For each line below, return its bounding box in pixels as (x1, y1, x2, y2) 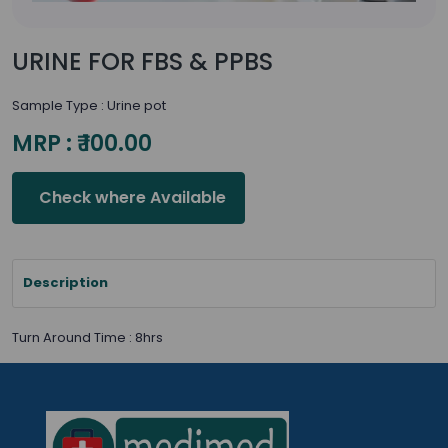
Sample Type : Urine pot (12, 96, 166, 115)
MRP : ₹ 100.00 (12, 128, 152, 159)
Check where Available (35, 186, 226, 209)
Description (22, 273, 108, 292)
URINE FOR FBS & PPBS (12, 45, 273, 78)
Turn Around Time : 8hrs (12, 328, 163, 347)
